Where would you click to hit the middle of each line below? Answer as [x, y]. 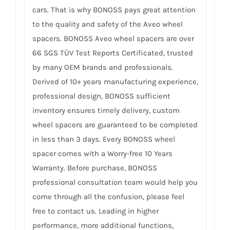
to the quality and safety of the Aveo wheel [107, 24]
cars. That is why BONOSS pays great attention [114, 9]
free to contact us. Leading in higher [95, 211]
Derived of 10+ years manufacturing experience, [115, 81]
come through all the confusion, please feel [108, 196]
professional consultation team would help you [115, 182]
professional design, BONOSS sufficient [101, 96]
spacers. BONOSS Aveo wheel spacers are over [113, 38]
